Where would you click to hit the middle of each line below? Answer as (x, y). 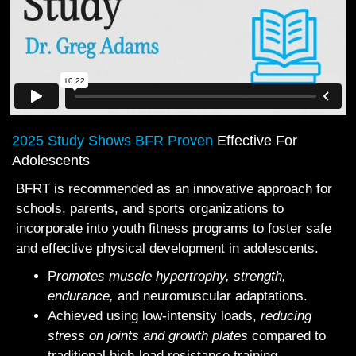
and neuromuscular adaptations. (211, 296)
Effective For (257, 141)
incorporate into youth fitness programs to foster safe (174, 229)
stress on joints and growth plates (148, 336)
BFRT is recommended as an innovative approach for (174, 189)
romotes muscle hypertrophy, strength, (171, 277)
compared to (287, 336)
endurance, (81, 296)
